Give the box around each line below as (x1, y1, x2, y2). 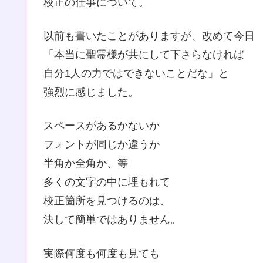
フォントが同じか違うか (43, 139, 160, 151)
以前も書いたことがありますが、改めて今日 (43, 30, 255, 42)
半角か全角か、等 (43, 157, 128, 170)
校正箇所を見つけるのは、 (43, 195, 170, 207)
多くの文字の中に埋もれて (43, 176, 170, 188)
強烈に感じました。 (43, 86, 139, 99)
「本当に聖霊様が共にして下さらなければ (43, 49, 244, 61)
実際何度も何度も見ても (43, 247, 160, 259)
